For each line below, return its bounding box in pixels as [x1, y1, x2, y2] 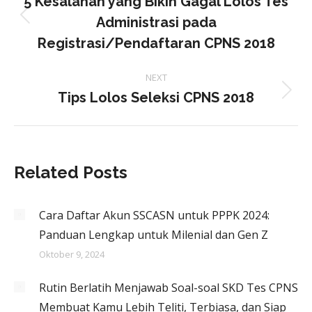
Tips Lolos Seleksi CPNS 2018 [58, 89, 254, 106]
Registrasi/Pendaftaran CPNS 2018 [37, 35, 275, 52]
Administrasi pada [95, 14, 217, 31]
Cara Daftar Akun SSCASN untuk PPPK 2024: [39, 208, 270, 223]
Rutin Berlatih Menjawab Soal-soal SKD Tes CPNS [39, 280, 298, 295]
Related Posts [14, 162, 127, 182]
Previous [155, 15, 201, 31]
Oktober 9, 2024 [39, 248, 104, 260]
